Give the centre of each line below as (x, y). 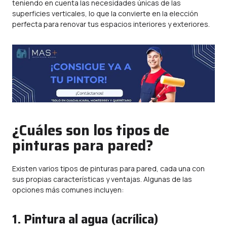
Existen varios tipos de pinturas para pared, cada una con (108, 168)
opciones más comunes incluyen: (68, 190)
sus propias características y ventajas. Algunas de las (102, 179)
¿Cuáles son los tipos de (91, 130)
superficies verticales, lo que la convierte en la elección (105, 13)
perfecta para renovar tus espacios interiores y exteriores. (111, 24)
